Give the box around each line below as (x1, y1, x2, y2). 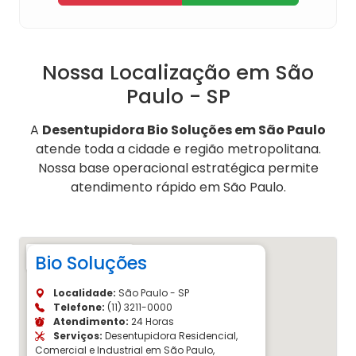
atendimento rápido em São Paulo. (70, 178, 286, 197)
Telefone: (51, 300, 105, 315)
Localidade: (51, 286, 116, 300)
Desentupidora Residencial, (103, 329, 238, 343)
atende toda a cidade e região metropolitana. (35, 140, 321, 159)
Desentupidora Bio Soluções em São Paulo (42, 121, 326, 140)
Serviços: (51, 329, 103, 343)
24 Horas (129, 315, 174, 329)
